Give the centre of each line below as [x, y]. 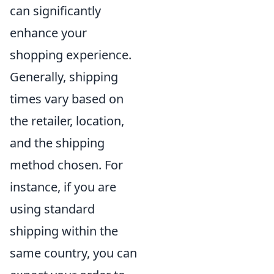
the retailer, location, [67, 121]
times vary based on [67, 99]
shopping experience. [71, 55]
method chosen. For [66, 165]
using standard [52, 209]
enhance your [48, 33]
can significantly [55, 11]
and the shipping [57, 143]
